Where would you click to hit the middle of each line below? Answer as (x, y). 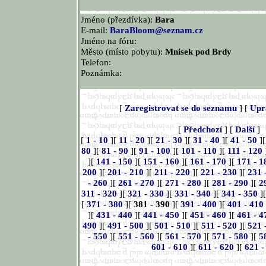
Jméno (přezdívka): (118, 19)
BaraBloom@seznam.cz (156, 30)
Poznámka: (101, 73)
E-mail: (95, 30)
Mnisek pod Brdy (198, 51)
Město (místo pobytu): (123, 51)
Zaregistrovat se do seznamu (181, 108)
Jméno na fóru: (109, 41)
